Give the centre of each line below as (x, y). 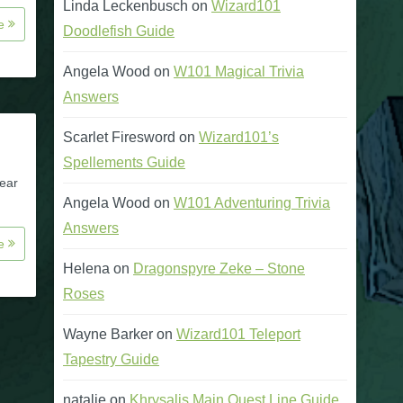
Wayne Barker (108, 334)
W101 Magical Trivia (239, 72)
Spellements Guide (124, 162)
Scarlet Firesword (119, 137)
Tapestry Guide (111, 359)
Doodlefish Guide (119, 31)
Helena (86, 269)
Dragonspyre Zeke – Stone (219, 269)
